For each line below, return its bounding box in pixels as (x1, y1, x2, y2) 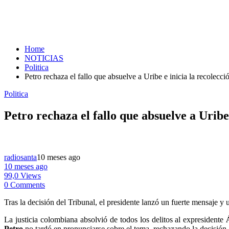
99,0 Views (4, 171, 41, 180)
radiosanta (4, 152, 37, 162)
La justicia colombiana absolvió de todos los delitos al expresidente (4, 215, 224, 224)
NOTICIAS (25, 54, 63, 62)
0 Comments (4, 180, 45, 189)
